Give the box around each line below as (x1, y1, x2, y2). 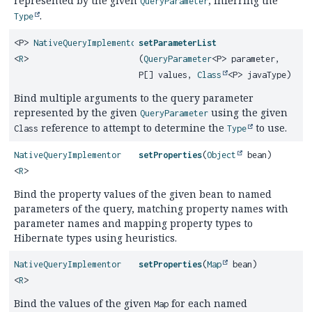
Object (207, 150, 237, 160)
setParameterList (139, 38, 217, 48)
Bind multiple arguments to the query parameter (14, 91, 253, 104)
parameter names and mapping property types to (14, 217, 253, 230)
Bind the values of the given (14, 297, 154, 310)
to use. (253, 121, 287, 134)
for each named (169, 297, 247, 310)
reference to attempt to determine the (38, 121, 227, 134)
